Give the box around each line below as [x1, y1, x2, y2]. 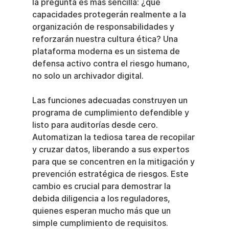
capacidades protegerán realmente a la [32, 9, 188, 19]
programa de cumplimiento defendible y [32, 107, 191, 118]
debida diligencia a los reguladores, [32, 193, 172, 203]
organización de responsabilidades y [32, 21, 176, 32]
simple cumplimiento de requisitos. [32, 218, 168, 228]
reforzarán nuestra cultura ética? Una [32, 34, 180, 44]
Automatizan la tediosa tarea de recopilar [32, 132, 197, 142]
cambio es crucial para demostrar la [32, 181, 173, 191]
